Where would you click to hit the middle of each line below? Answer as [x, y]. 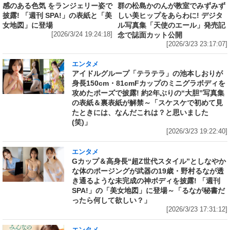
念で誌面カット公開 [150, 35]
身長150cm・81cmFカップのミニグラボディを [149, 83]
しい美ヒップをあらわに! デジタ [170, 15]
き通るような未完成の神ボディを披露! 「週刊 [146, 181]
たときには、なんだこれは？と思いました [140, 113]
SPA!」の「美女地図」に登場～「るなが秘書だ [148, 191]
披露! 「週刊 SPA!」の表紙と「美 [57, 15]
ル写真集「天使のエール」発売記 [171, 25]
